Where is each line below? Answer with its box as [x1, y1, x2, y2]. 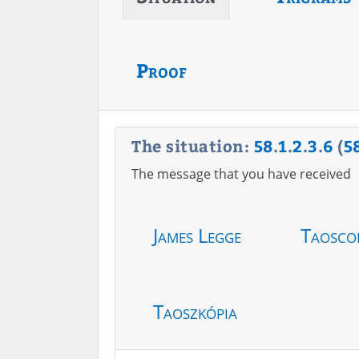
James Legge [153, 222, 241, 248]
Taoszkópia [153, 298, 237, 325]
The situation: [131, 135, 254, 156]
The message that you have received [131, 165, 351, 183]
